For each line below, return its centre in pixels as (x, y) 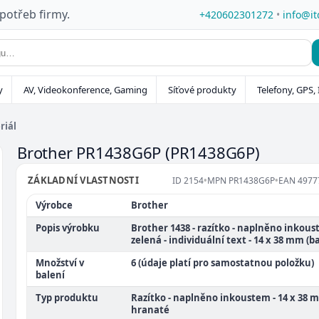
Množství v (60, 263)
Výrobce (54, 205)
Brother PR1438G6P (91, 152)
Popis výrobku (68, 228)
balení (50, 275)
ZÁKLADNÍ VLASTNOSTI (83, 180)
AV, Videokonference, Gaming (85, 90)
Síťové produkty (202, 90)
